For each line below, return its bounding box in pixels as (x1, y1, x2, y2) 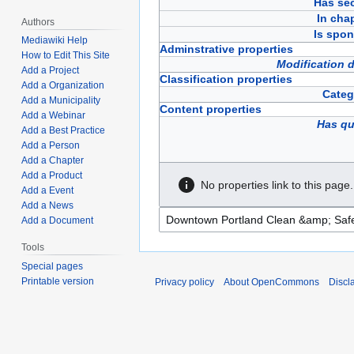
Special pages (21, 261, 84, 273)
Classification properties (160, 73, 292, 86)
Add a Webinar (21, 110, 86, 122)
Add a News (21, 200, 74, 212)
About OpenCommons (224, 276, 319, 288)
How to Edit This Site (21, 50, 111, 62)
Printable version (21, 276, 95, 288)
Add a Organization (21, 80, 105, 92)
